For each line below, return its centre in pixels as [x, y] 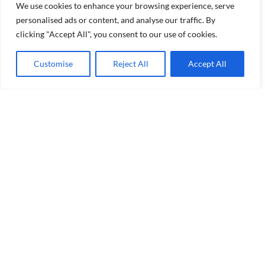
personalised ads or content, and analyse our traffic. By [116, 20]
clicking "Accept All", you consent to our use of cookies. [117, 34]
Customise [53, 64]
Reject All [130, 64]
